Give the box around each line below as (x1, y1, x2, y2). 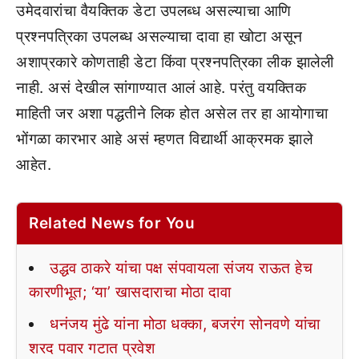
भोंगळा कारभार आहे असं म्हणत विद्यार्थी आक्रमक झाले (16, 130, 313, 148)
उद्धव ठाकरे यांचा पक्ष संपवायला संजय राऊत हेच (50, 259, 313, 277)
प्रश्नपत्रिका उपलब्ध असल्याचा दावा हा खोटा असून (16, 27, 303, 46)
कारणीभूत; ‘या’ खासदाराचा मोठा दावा (29, 283, 231, 301)
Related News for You (29, 214, 195, 232)
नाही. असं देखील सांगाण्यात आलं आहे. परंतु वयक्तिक (16, 79, 306, 97)
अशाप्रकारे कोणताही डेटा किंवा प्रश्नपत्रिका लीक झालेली (16, 53, 333, 71)
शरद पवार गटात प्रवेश (29, 339, 155, 357)
